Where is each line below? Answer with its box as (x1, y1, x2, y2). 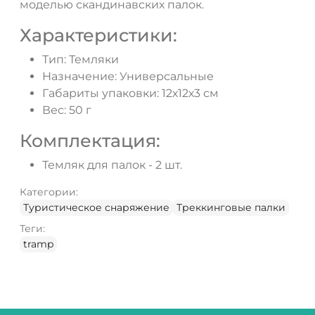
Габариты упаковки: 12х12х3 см (42, 86, 219, 101)
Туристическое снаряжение (23, 201, 169, 214)
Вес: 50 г (42, 103, 91, 117)
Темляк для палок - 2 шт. (42, 158, 182, 172)
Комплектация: (20, 130, 160, 152)
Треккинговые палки (176, 201, 285, 214)
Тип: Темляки (42, 53, 119, 67)
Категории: (20, 186, 78, 199)
